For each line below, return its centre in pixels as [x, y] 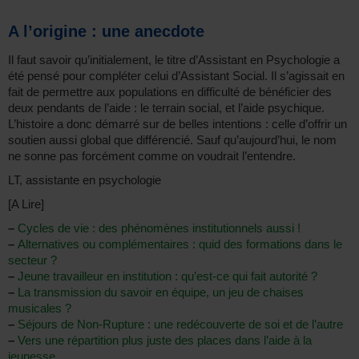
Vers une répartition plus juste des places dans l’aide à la [165, 340]
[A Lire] [26, 204]
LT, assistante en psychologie [85, 179]
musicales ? [40, 308]
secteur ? [32, 260]
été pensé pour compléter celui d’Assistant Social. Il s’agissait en [176, 75]
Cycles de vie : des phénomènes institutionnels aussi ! [159, 228]
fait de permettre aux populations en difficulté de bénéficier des [170, 91]
